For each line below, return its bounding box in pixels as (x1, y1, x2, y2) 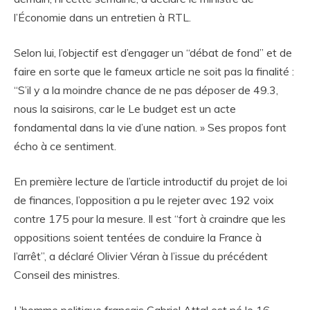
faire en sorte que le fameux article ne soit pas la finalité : (14, 64, 294, 79)
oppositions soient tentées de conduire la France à (14, 230, 262, 245)
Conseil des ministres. (14, 268, 120, 282)
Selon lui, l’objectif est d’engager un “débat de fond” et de (14, 46, 292, 60)
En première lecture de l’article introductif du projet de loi (14, 174, 287, 189)
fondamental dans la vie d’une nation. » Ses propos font (14, 120, 286, 135)
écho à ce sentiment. (14, 139, 116, 154)
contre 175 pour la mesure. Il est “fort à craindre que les (14, 212, 286, 226)
